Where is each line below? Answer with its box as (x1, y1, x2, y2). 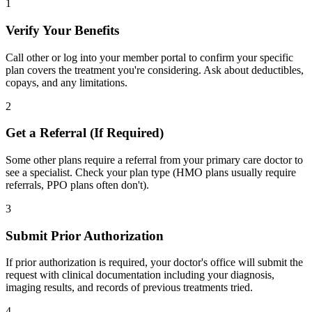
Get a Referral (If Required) (6, 125, 164, 141)
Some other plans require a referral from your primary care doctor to (6, 154, 303, 166)
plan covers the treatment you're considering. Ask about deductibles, (6, 63, 304, 76)
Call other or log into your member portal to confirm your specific (6, 51, 293, 63)
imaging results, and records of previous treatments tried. (6, 281, 253, 294)
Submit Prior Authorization (6, 228, 164, 243)
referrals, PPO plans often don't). (6, 179, 149, 192)
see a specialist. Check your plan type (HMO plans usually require (6, 166, 296, 179)
